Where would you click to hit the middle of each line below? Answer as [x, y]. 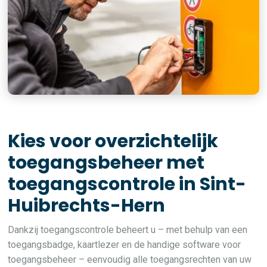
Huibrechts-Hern [87, 206]
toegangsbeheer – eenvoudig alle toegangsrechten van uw [130, 260]
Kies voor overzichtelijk [113, 141]
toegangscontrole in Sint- [127, 184]
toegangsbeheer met [106, 163]
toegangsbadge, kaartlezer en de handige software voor [125, 245]
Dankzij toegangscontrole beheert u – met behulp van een [128, 230]
